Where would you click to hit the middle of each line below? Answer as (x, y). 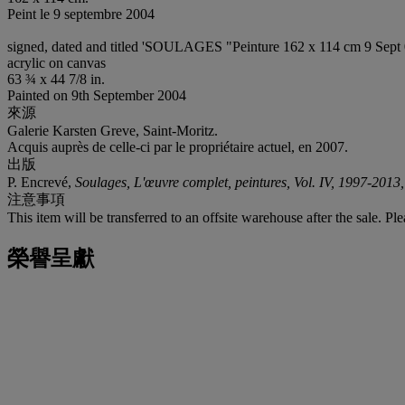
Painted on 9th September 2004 (97, 95)
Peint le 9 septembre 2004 (81, 14)
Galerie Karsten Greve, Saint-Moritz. (113, 130)
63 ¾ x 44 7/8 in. (56, 79)
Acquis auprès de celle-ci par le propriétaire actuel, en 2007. (178, 146)
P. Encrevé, (41, 182)
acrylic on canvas (57, 62)
